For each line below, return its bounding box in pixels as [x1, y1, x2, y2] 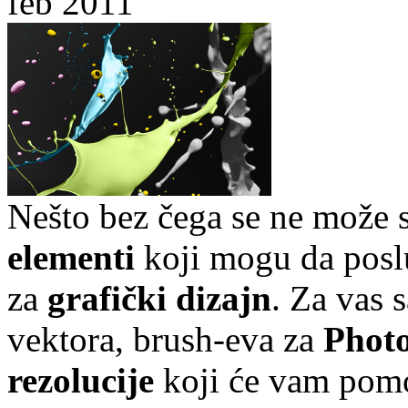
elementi [7, 237, 135, 277]
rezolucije [7, 360, 154, 400]
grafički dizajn [47, 278, 271, 318]
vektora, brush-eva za [7, 319, 323, 359]
